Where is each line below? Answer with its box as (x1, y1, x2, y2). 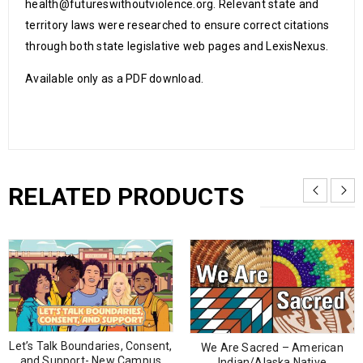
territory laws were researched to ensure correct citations (25, 18, 330, 32)
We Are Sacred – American (201, 341, 344, 355)
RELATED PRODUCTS (8, 181, 244, 211)
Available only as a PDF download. (25, 71, 204, 85)
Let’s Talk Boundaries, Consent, (9, 340, 173, 353)
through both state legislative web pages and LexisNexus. (25, 39, 328, 53)
